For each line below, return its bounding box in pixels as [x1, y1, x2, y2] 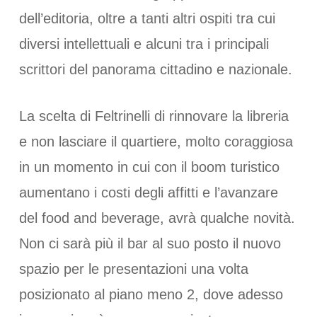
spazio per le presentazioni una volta [18, 261, 248, 277]
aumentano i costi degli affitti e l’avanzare [18, 185, 278, 200]
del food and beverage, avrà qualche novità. [18, 210, 295, 226]
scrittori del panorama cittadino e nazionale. [18, 62, 292, 77]
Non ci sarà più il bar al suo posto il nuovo [18, 236, 281, 251]
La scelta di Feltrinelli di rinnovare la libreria [18, 108, 289, 124]
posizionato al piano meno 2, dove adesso [18, 287, 283, 302]
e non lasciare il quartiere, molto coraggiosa [18, 134, 293, 149]
